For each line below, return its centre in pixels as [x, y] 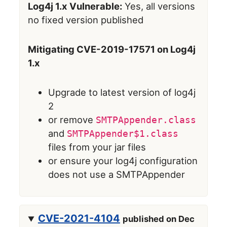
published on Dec [158, 219]
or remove [72, 119]
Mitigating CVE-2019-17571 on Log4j [112, 49]
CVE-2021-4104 [79, 219]
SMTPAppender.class [146, 120]
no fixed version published [86, 20]
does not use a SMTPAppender [117, 174]
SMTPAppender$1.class [123, 133]
